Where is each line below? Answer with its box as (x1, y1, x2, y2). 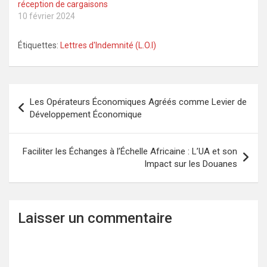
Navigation (8, 84, 81, 102)
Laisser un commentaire (18, 210, 172, 227)
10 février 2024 (18, 11, 75, 21)
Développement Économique (30, 109, 142, 120)
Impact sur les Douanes (144, 159, 237, 170)
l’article (8, 122, 60, 140)
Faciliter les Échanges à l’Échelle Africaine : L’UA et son (23, 146, 237, 157)
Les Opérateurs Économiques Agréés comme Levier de (30, 97, 247, 108)
